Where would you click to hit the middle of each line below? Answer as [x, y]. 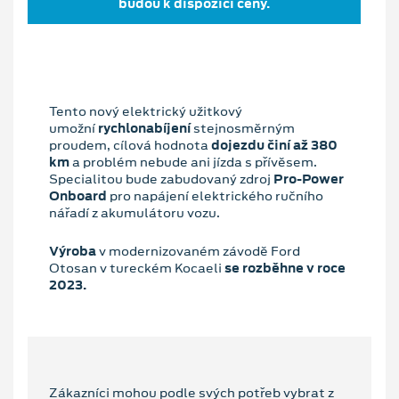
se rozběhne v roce [285, 269]
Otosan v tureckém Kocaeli [137, 269]
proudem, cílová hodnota [129, 146]
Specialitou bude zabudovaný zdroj [161, 179]
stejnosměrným [244, 129]
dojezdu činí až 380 [273, 146]
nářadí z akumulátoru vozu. [134, 213]
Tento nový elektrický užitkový [146, 112]
